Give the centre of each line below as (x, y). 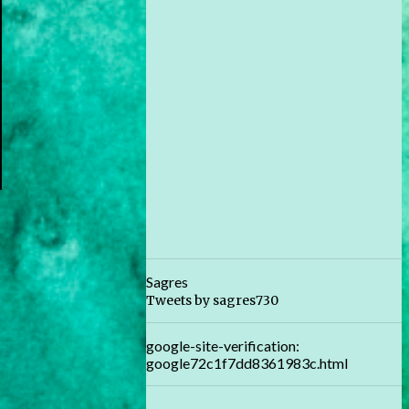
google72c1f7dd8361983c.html (247, 363)
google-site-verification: (223, 346)
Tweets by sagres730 (212, 300)
